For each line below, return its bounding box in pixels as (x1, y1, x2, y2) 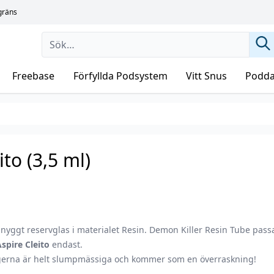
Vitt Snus (185, 69, 227, 83)
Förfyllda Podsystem (73, 69, 168, 83)
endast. (50, 239, 83, 250)
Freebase (12, 69, 55, 83)
